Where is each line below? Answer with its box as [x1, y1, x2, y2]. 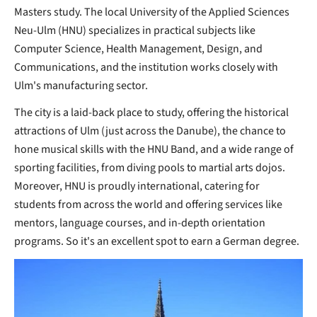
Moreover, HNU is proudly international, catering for [14, 178, 260, 194]
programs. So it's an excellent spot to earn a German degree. [14, 233, 299, 249]
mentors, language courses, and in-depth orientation [14, 214, 265, 231]
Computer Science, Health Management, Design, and [14, 40, 263, 57]
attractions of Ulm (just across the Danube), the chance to [14, 122, 286, 139]
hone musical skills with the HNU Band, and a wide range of [14, 141, 294, 157]
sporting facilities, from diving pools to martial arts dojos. [14, 159, 285, 175]
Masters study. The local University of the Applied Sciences [14, 4, 289, 20]
